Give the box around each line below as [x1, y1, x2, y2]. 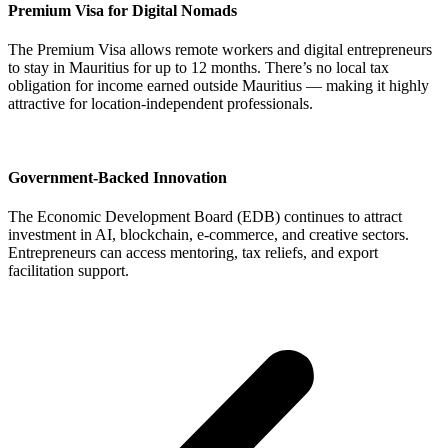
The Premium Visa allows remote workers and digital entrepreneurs [8, 41, 432, 59]
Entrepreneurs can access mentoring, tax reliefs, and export [8, 243, 378, 261]
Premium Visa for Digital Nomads [8, 2, 237, 20]
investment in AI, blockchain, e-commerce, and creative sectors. [8, 225, 409, 243]
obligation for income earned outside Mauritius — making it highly [8, 77, 429, 95]
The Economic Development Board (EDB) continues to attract [8, 207, 402, 225]
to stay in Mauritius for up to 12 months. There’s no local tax [8, 59, 389, 77]
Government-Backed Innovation [8, 168, 227, 186]
